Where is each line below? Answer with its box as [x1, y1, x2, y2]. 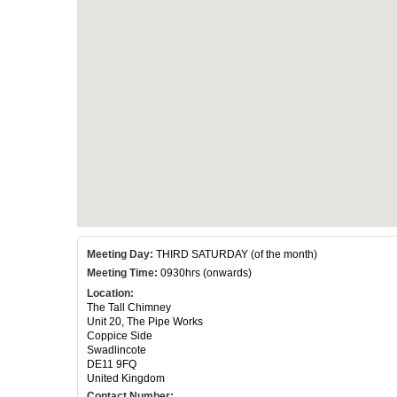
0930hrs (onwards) [158, 266, 252, 279]
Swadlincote [87, 343, 146, 356]
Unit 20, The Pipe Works [87, 315, 203, 328]
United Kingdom [87, 371, 165, 385]
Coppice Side [87, 329, 152, 342]
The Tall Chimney [87, 300, 171, 314]
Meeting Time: [87, 266, 158, 279]
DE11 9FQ [87, 357, 136, 370]
